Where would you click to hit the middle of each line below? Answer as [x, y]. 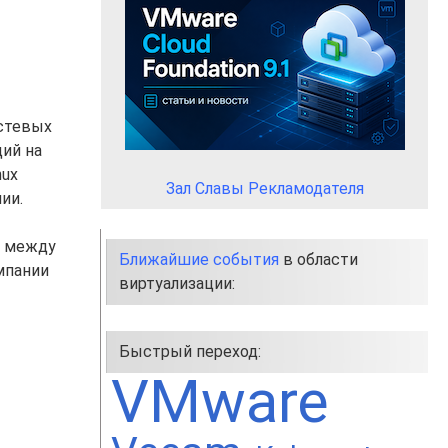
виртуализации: [177, 283]
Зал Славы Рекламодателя [264, 188]
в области [318, 259]
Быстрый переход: [190, 351]
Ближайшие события [199, 259]
